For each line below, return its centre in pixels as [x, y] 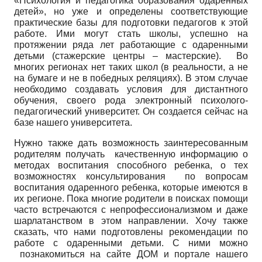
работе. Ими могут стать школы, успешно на [131, 33]
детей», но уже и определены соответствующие [131, 11]
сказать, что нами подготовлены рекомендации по [131, 232]
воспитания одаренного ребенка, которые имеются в [131, 187]
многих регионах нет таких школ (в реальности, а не [131, 67]
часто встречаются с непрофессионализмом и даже [131, 209]
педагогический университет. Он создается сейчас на [131, 111]
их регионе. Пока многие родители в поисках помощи [131, 198]
